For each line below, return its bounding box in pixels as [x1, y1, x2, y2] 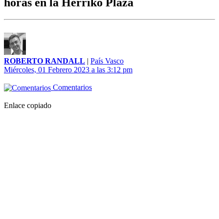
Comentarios [51, 83, 92, 92]
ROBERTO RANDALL [4, 57, 85, 66]
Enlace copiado [4, 101, 51, 110]
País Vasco [90, 57, 124, 66]
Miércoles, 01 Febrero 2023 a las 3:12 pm [4, 66, 132, 74]
